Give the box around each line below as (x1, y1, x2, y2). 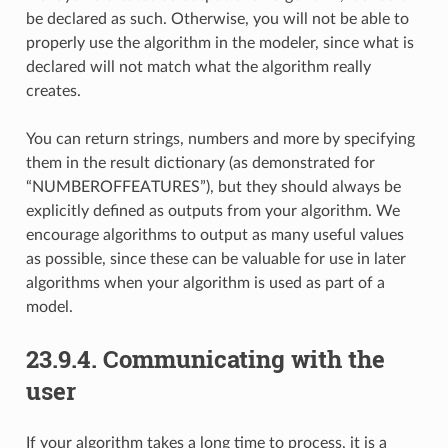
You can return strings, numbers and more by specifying (25, 130, 415, 147)
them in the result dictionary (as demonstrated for (25, 154, 375, 171)
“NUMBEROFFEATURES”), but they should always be (25, 178, 401, 195)
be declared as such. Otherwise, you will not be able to (25, 10, 409, 27)
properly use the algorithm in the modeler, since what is (25, 34, 414, 51)
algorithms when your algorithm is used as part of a (25, 274, 385, 291)
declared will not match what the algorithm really (25, 58, 371, 75)
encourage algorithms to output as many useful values (25, 226, 404, 243)
